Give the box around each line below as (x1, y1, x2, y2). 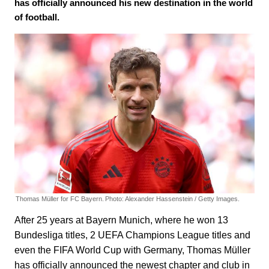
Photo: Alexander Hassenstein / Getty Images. (105, 195, 240, 203)
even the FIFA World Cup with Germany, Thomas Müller (14, 245, 250, 256)
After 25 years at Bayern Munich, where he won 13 (14, 215, 228, 226)
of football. (14, 12, 59, 22)
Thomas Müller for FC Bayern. (16, 195, 104, 203)
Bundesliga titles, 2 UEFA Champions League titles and (14, 230, 250, 241)
